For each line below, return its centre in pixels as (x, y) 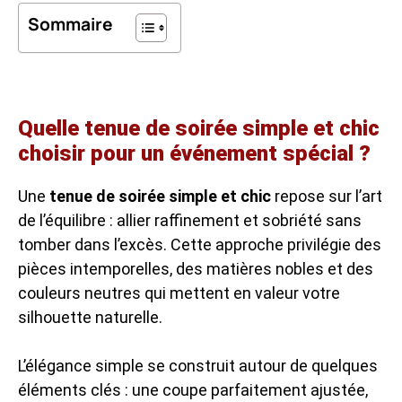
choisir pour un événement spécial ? (194, 153)
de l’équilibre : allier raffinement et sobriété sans (190, 220)
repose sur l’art (327, 196)
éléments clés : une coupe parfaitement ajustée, (193, 389)
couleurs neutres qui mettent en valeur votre (179, 293)
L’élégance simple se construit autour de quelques (198, 365)
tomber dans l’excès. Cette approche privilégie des (200, 244)
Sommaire (70, 24)
